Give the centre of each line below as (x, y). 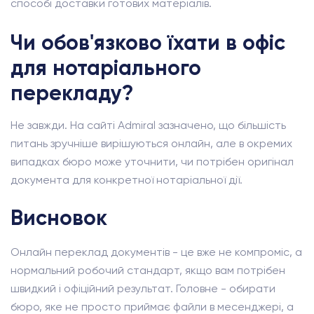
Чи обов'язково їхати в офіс (148, 43)
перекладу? (72, 93)
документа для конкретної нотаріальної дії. (127, 180)
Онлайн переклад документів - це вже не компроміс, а (156, 252)
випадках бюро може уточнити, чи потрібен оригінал (152, 162)
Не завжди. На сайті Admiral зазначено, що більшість (148, 125)
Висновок (59, 218)
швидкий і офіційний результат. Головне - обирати (143, 288)
